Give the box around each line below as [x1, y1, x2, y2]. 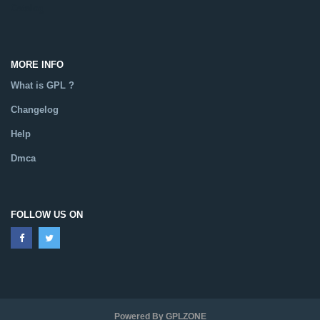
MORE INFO [11, 59, 64, 71]
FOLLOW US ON [11, 209, 83, 221]
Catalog [11, 3, 44, 14]
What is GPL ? [11, 80, 74, 91]
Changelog [11, 104, 59, 116]
